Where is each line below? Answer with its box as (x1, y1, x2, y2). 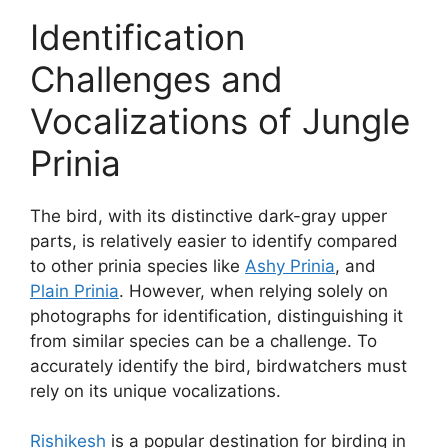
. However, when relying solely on (119, 280, 388, 301)
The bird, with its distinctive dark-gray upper (30, 205, 387, 226)
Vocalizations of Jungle (30, 99, 410, 142)
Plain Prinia (30, 280, 119, 301)
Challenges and (30, 57, 283, 100)
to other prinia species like (30, 255, 245, 276)
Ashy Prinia (245, 255, 335, 276)
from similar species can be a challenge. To (30, 330, 377, 351)
